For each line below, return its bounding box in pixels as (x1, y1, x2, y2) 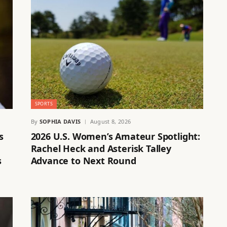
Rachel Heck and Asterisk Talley (30, 142, 171, 155)
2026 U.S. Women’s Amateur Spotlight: (30, 130, 201, 143)
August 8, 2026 (90, 118, 131, 126)
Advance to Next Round (30, 155, 136, 167)
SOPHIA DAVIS (39, 118, 81, 126)
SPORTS (34, 100, 53, 107)
